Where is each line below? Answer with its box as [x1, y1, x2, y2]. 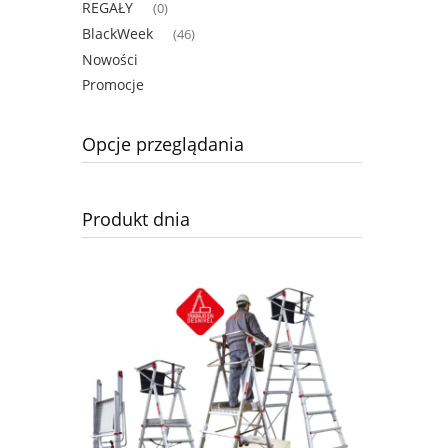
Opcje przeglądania [82, 132, 244, 157]
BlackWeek [82, 24, 153, 44]
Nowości [82, 50, 138, 70]
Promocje [82, 75, 144, 95]
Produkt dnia [82, 207, 190, 232]
